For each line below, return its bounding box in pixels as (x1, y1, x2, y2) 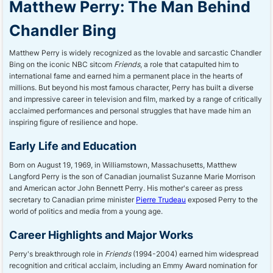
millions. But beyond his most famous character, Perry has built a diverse (9, 83, 253, 92)
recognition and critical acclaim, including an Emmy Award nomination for (9, 261, 257, 270)
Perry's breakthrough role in (9, 249, 105, 258)
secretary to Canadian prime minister (9, 195, 136, 204)
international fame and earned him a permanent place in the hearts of (9, 71, 243, 80)
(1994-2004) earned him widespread (131, 249, 258, 258)
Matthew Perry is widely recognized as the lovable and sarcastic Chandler (9, 48, 261, 57)
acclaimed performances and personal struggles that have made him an (9, 106, 251, 115)
